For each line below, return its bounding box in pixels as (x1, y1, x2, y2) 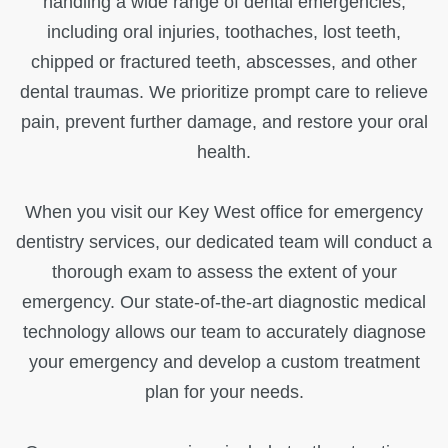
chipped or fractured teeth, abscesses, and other (31, 52, 417, 72)
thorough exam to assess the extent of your (51, 262, 397, 282)
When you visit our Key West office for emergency (25, 202, 423, 222)
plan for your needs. (144, 382, 304, 402)
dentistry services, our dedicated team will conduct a (16, 232, 432, 252)
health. (197, 142, 251, 162)
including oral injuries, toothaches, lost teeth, (47, 22, 401, 42)
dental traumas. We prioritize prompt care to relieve (20, 82, 428, 102)
